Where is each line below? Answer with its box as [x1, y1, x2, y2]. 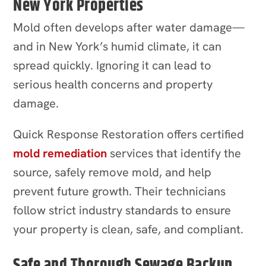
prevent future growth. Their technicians [13, 183, 226, 199]
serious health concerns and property [13, 76, 213, 92]
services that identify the [107, 145, 242, 161]
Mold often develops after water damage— [13, 19, 245, 35]
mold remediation [13, 145, 107, 161]
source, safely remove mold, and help [13, 164, 212, 180]
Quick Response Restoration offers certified [13, 126, 245, 142]
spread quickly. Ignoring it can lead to [13, 57, 212, 73]
